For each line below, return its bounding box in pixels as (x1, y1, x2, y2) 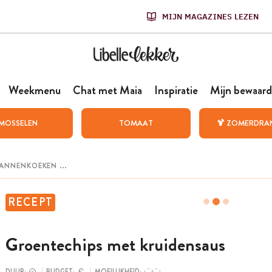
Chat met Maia (72, 82, 142, 98)
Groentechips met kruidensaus (5, 232, 225, 258)
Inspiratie (154, 82, 198, 98)
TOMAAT (118, 117, 153, 129)
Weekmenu (8, 82, 61, 98)
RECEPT (7, 194, 53, 210)
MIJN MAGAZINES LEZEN (161, 11, 259, 22)
